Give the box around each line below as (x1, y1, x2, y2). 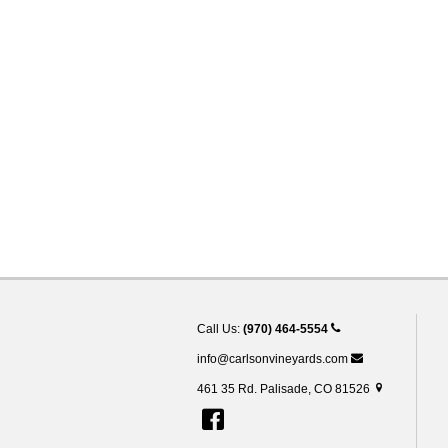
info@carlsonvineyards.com (197, 352, 351, 367)
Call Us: (197, 322, 243, 337)
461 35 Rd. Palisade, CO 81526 (197, 382, 373, 397)
